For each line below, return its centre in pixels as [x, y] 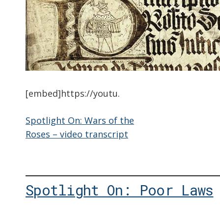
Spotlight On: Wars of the [80, 121]
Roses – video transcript [77, 134]
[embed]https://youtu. [73, 94]
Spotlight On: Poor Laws [120, 190]
